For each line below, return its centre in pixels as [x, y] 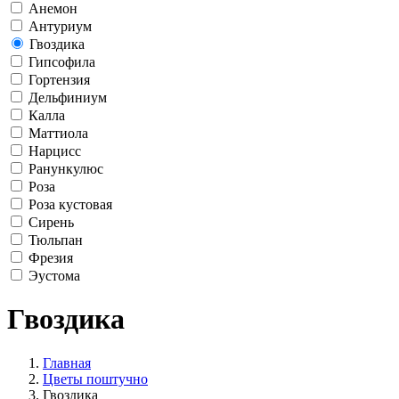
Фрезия [51, 257]
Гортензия [59, 79]
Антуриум [60, 26]
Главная [67, 362]
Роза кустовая [70, 204]
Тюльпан [56, 240]
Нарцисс [55, 151]
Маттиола [58, 133]
